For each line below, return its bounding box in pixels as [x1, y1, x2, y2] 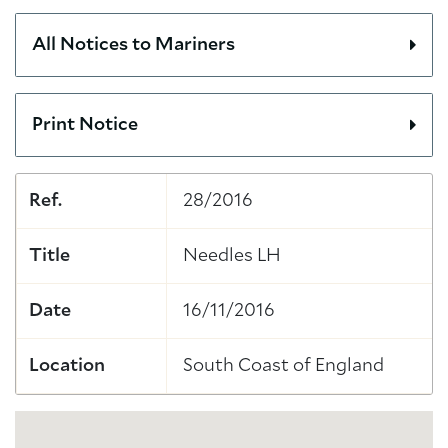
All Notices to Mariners [32, 36, 235, 54]
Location [29, 357, 105, 375]
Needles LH [183, 247, 281, 265]
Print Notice [32, 116, 138, 134]
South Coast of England [183, 357, 384, 375]
